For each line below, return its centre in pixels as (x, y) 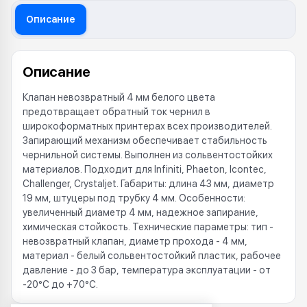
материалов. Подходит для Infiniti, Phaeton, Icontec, (145, 169)
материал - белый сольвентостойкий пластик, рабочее (152, 256)
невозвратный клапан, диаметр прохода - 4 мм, (135, 241)
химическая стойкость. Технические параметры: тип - (148, 227)
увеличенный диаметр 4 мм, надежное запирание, (140, 212)
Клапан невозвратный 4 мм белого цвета (119, 97)
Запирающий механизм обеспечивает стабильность (145, 140)
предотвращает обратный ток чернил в (116, 112)
